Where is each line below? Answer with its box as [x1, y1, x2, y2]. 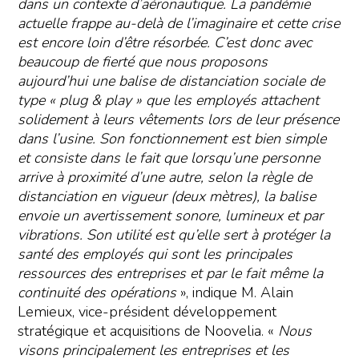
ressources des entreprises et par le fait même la [18, 264, 324, 284]
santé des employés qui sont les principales [18, 244, 293, 264]
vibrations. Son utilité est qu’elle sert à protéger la [18, 225, 331, 245]
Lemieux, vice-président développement [18, 302, 277, 322]
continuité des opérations [18, 283, 177, 303]
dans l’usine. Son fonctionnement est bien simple [18, 129, 327, 149]
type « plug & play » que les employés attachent [18, 91, 320, 111]
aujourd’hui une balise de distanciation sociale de [18, 71, 325, 91]
